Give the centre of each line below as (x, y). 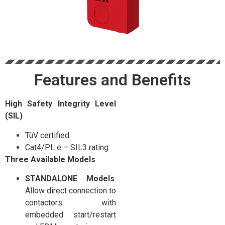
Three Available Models (50, 159)
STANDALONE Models (70, 178)
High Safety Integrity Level (61, 104)
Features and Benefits (113, 80)
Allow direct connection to (71, 190)
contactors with (71, 202)
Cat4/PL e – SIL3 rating (67, 147)
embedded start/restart (71, 214)
